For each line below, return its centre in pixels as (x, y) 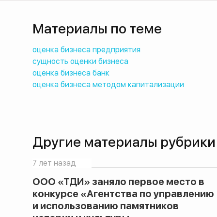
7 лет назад (54, 163)
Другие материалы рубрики (124, 142)
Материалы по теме (97, 28)
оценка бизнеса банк (71, 73)
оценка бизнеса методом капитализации (108, 84)
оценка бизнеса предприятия (87, 49)
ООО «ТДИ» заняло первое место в (119, 181)
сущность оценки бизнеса (81, 61)
